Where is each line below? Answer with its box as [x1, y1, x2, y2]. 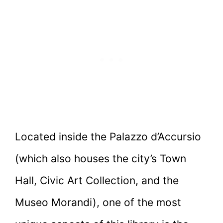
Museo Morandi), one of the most [15, 196, 181, 209]
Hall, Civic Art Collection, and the [15, 174, 179, 187]
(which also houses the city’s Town [15, 152, 186, 165]
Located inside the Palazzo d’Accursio [15, 130, 201, 143]
